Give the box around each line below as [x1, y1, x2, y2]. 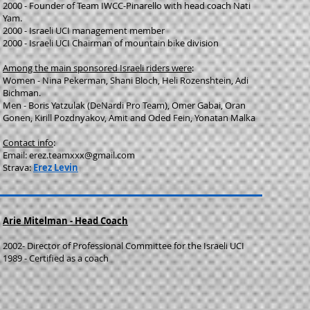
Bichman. [3, 86, 41, 99]
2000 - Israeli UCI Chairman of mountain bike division [3, 37, 219, 49]
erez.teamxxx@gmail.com [29, 149, 135, 161]
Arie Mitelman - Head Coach [3, 215, 128, 227]
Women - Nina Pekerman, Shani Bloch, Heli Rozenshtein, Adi [3, 74, 248, 86]
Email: [3, 149, 29, 161]
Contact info [3, 136, 53, 149]
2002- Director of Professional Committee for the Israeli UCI [3, 239, 244, 252]
